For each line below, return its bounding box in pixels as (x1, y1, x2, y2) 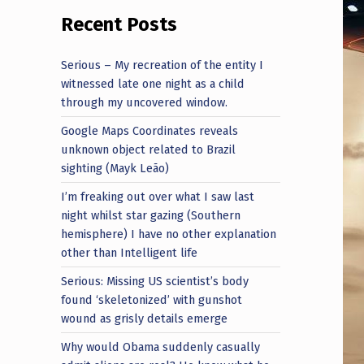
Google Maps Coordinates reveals (61, 123, 239, 138)
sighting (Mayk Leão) (61, 160, 170, 175)
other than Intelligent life (61, 245, 198, 260)
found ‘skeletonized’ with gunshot (61, 292, 243, 307)
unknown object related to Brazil (61, 141, 236, 157)
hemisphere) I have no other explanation (61, 226, 277, 241)
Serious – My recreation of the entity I (61, 57, 264, 72)
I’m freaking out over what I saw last (61, 188, 255, 204)
